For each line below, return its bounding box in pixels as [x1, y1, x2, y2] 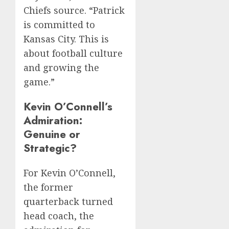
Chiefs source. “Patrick [24, 4, 125, 16]
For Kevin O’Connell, [24, 166, 116, 179]
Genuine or [24, 126, 80, 142]
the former [24, 180, 73, 193]
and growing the [24, 61, 99, 74]
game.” [24, 75, 55, 88]
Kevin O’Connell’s [24, 98, 112, 114]
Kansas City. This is [24, 32, 109, 45]
